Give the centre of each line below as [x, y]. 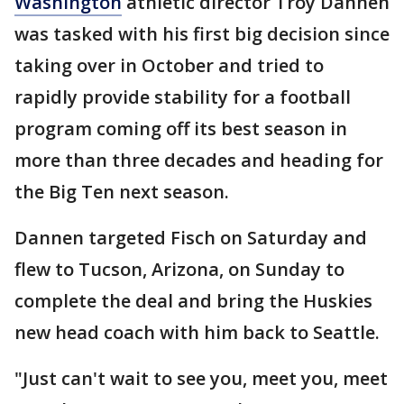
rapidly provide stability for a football [183, 97]
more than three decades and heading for [199, 160]
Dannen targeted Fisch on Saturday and [191, 238]
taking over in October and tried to [169, 65]
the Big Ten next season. [122, 192]
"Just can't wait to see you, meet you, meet [201, 378]
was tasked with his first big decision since [202, 34]
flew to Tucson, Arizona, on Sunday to [179, 269]
